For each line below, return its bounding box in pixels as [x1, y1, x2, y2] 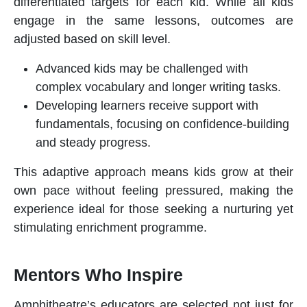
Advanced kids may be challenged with [36, 61, 248, 75]
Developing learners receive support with [36, 98, 258, 112]
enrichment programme [76, 220, 204, 234]
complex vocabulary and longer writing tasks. [36, 79, 281, 94]
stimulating [14, 220, 76, 234]
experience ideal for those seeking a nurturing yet [14, 201, 293, 216]
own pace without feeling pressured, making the [14, 183, 293, 197]
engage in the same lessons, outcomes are [14, 13, 293, 27]
